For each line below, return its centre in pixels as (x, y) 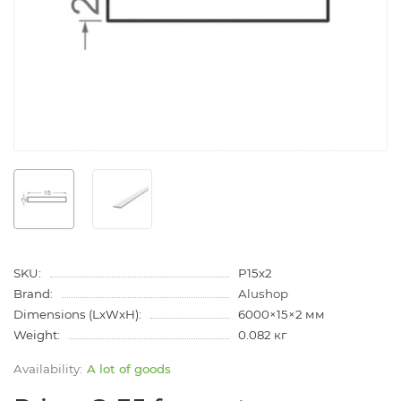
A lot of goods (129, 369)
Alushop (263, 294)
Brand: (33, 294)
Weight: (37, 335)
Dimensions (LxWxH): (77, 315)
